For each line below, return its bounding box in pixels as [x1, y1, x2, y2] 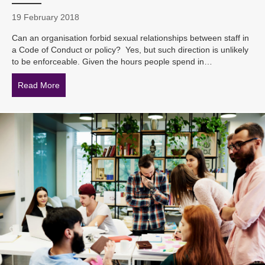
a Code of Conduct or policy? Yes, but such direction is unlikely [12, 45, 248, 55]
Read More [18, 80, 60, 91]
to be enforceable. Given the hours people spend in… [12, 57, 212, 67]
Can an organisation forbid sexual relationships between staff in [12, 33, 249, 43]
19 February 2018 [12, 12, 79, 22]
